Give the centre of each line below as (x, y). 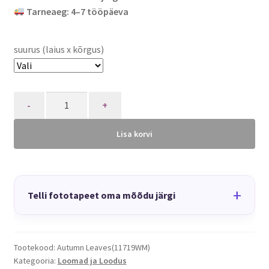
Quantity (31, 99)
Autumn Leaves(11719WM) (103, 248)
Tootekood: (35, 248)
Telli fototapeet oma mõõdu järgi (101, 195)
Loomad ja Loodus (92, 261)
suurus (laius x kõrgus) (59, 50)
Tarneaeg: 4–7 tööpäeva (77, 11)
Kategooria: (35, 261)
